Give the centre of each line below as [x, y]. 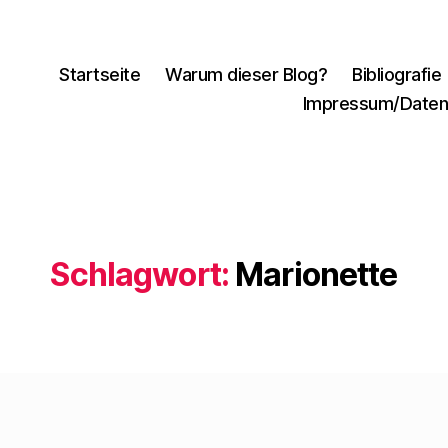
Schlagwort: [139, 274]
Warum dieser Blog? [246, 74]
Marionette [316, 274]
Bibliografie [397, 74]
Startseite [100, 74]
